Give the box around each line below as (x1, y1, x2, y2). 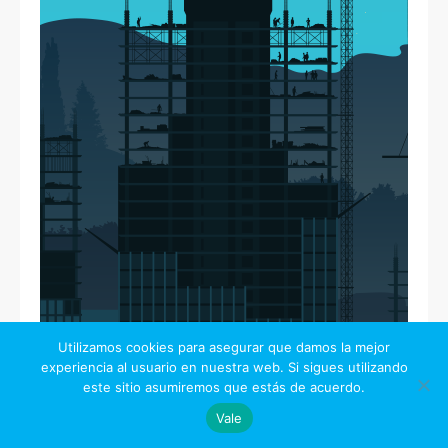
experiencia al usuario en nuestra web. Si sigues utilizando (40, 359, 408, 375)
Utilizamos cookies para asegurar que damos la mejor (58, 339, 390, 355)
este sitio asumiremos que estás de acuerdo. (83, 379, 365, 395)
